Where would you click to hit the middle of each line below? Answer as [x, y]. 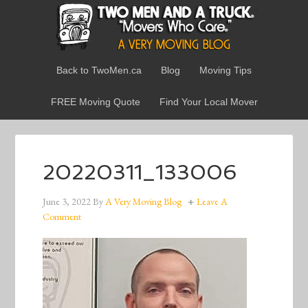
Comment [62, 217]
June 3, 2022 [67, 202]
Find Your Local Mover [208, 102]
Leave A [212, 202]
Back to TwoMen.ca [99, 70]
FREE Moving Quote [95, 102]
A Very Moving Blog [144, 202]
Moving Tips [225, 70]
